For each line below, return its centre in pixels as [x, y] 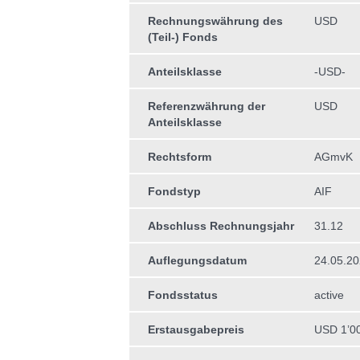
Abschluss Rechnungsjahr [221, 226]
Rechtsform [179, 157]
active [329, 295]
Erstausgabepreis [196, 329]
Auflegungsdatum [197, 260]
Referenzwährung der [206, 106]
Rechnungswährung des [215, 21]
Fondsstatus [182, 295]
